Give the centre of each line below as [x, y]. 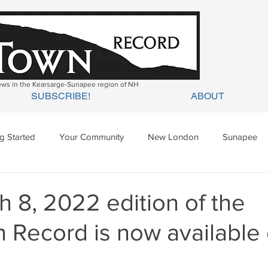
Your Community [92, 136]
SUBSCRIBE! [61, 96]
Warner [140, 184]
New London [173, 136]
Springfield [81, 184]
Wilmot [191, 184]
